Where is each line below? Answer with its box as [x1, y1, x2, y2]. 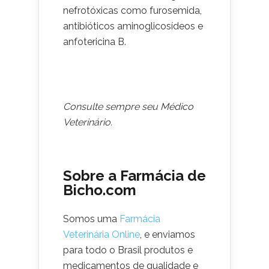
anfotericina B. [63, 36, 126, 47]
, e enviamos [140, 229, 195, 240]
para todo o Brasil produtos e [63, 244, 193, 256]
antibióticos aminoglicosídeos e [63, 20, 203, 32]
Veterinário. [63, 116, 112, 128]
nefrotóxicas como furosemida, [63, 5, 202, 16]
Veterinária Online [63, 229, 140, 240]
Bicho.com [63, 181, 136, 199]
